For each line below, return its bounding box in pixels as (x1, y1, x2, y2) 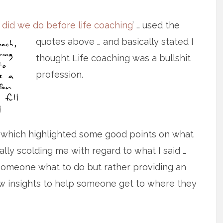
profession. (36, 69, 83, 80)
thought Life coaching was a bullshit (36, 53, 191, 63)
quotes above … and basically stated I (36, 36, 194, 47)
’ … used (132, 20, 165, 30)
